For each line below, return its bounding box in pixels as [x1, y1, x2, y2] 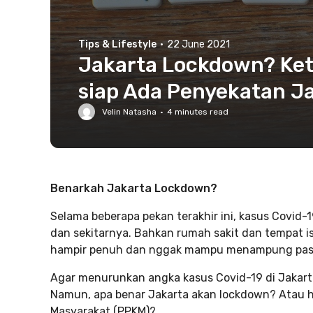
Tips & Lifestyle [78, 38, 156, 50]
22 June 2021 [167, 38, 230, 50]
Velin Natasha [102, 107, 156, 117]
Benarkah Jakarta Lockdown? [50, 182, 217, 195]
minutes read [173, 107, 228, 117]
